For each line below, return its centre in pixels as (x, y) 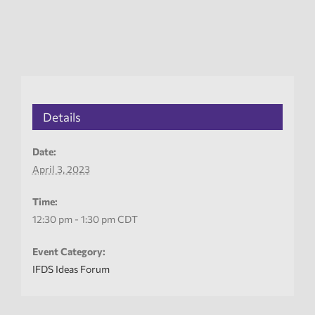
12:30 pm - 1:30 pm (75, 219)
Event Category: (69, 251)
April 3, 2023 (61, 169)
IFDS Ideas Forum (71, 269)
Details (62, 117)
